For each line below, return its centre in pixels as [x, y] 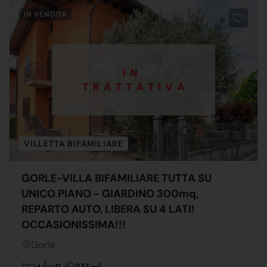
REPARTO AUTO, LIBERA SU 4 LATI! [108, 209]
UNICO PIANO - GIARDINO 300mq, [110, 193]
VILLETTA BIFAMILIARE [74, 143]
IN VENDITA [45, 14]
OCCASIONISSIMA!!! [74, 224]
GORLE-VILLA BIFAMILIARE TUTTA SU [117, 178]
